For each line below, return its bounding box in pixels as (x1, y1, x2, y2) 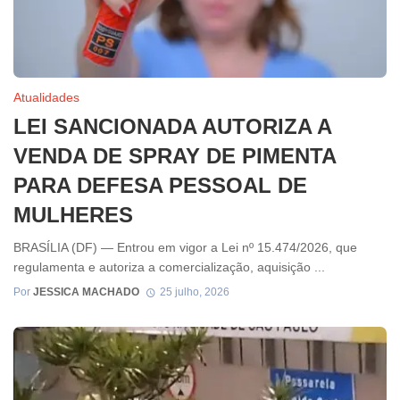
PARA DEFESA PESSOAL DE (13, 172, 307, 197)
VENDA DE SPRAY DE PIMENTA (13, 143, 336, 168)
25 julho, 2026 (159, 286, 229, 299)
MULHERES (13, 202, 133, 227)
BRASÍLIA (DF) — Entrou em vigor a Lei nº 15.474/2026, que (13, 240, 357, 255)
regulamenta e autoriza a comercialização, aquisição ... (13, 260, 325, 275)
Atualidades (13, 89, 79, 104)
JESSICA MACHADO (33, 286, 139, 299)
